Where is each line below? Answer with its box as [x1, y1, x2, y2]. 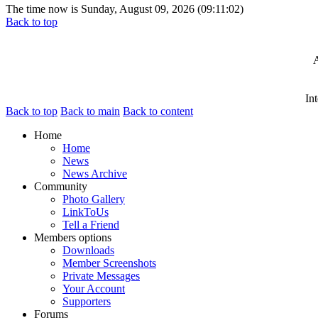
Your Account [62, 282, 125, 295]
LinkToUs [62, 205, 109, 218]
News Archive [62, 167, 127, 180]
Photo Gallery [62, 192, 125, 205]
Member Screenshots [62, 256, 156, 269]
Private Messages [62, 269, 140, 282]
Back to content [123, 104, 193, 117]
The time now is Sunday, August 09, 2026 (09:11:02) [6, 2, 243, 15]
